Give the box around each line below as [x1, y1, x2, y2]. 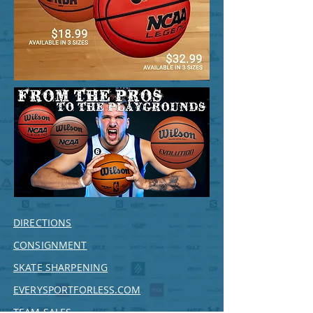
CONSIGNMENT [13, 238, 87, 252]
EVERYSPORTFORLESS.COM [13, 283, 140, 296]
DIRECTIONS [13, 216, 72, 229]
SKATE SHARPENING [13, 261, 108, 274]
